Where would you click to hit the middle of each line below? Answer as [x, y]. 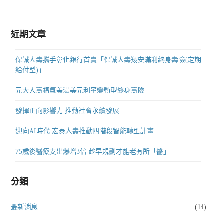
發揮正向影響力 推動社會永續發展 [68, 111]
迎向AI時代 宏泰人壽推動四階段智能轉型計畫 [85, 131]
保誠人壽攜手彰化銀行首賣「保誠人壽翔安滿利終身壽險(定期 [108, 60]
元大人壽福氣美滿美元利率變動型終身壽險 [80, 91]
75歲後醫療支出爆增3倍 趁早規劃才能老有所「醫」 [93, 152]
